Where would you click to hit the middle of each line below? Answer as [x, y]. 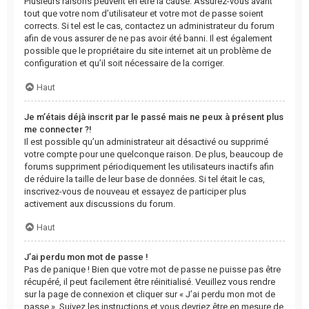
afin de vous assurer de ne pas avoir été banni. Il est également [148, 39]
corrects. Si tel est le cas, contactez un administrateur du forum [149, 26]
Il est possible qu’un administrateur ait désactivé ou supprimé [146, 141]
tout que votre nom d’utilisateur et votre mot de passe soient [144, 14]
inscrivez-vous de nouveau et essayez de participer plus [135, 191]
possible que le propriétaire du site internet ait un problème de [148, 51]
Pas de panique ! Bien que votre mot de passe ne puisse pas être [152, 270]
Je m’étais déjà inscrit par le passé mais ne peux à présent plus [154, 117]
